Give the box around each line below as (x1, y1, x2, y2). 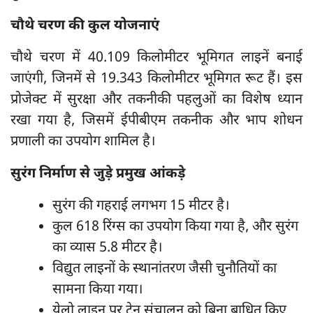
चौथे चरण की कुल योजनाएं (10, 17, 159, 35)
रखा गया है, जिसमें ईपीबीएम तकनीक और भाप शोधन (10, 112, 303, 130)
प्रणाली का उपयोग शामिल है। (10, 133, 156, 151)
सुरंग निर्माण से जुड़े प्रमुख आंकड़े (10, 165, 185, 183)
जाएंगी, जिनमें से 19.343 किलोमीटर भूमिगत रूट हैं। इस (10, 70, 303, 88)
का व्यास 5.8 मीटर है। (52, 239, 163, 257)
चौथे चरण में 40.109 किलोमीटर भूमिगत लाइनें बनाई (10, 49, 303, 67)
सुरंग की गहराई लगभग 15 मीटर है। (52, 197, 230, 215)
